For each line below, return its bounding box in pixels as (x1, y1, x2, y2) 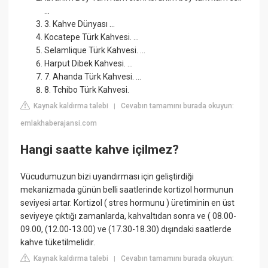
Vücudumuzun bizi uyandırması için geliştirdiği (20, 172, 194, 182)
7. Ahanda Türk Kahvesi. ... (44, 72, 142, 82)
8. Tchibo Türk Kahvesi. (44, 85, 130, 95)
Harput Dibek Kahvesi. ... (44, 59, 133, 69)
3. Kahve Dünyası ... (44, 19, 115, 29)
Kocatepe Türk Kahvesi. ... (44, 32, 139, 42)
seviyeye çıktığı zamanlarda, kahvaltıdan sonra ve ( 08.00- (20, 211, 237, 221)
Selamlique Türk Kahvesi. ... (44, 45, 146, 56)
